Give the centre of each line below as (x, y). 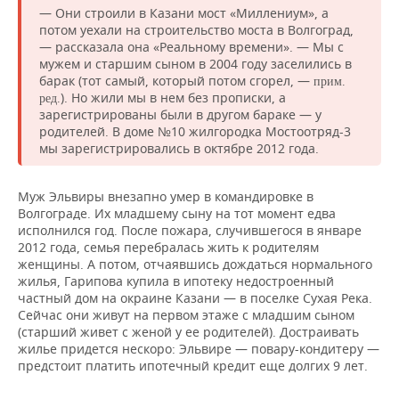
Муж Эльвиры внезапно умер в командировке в (166, 196)
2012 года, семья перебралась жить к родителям (168, 247)
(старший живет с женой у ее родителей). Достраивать (188, 332)
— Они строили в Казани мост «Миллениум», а (184, 13)
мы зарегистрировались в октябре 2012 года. (179, 148)
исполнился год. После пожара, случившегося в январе (190, 230)
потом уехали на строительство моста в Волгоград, (196, 30)
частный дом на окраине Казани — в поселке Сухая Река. (195, 298)
